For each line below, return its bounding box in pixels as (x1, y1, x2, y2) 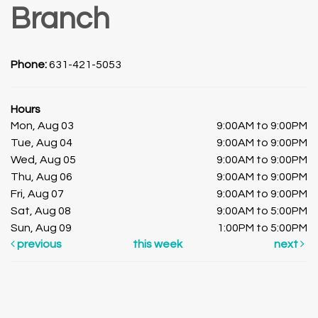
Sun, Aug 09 (11, 222, 72, 234)
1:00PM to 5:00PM (217, 222, 307, 234)
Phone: (11, 59, 49, 71)
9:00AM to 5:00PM (216, 205, 307, 217)
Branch (11, 4, 110, 35)
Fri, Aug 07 (11, 188, 64, 200)
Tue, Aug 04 (11, 137, 72, 149)
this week (132, 238, 182, 251)
